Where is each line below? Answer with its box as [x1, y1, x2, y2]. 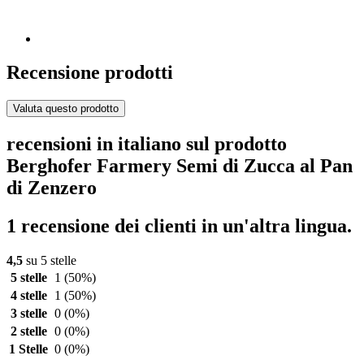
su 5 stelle [23, 253, 76, 268]
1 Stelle [9, 342, 48, 357]
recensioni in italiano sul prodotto [6, 133, 287, 155]
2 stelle [10, 324, 47, 339]
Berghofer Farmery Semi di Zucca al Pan [6, 155, 353, 177]
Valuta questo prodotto [13, 102, 119, 115]
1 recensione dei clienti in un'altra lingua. [6, 215, 352, 237]
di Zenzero [6, 177, 97, 199]
